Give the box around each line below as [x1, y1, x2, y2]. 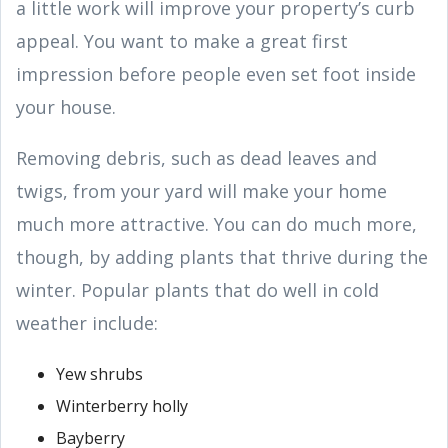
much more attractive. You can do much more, [16, 211, 417, 236]
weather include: [16, 310, 158, 335]
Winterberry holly [56, 394, 188, 417]
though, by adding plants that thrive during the [16, 244, 428, 269]
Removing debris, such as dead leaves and [16, 145, 377, 170]
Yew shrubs [56, 362, 143, 385]
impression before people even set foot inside [16, 61, 416, 86]
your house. [16, 94, 116, 119]
